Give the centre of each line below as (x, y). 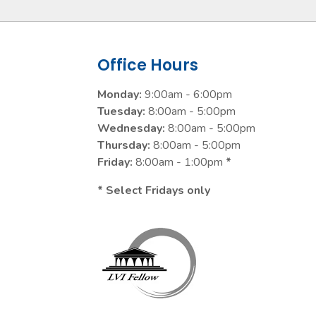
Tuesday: (121, 111)
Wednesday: (131, 128)
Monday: (120, 95)
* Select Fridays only (154, 190)
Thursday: (124, 145)
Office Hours (148, 65)
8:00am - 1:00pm (179, 162)
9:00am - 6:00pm (187, 95)
